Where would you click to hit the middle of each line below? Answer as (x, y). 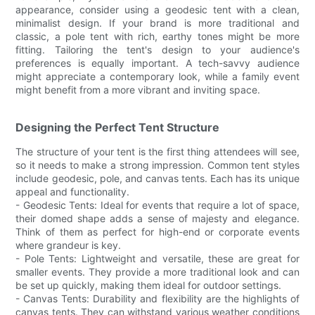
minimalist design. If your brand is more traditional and (157, 22)
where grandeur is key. (69, 245)
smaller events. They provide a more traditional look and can (157, 271)
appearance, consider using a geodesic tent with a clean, (157, 9)
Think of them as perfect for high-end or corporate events (157, 231)
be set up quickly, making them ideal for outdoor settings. (149, 285)
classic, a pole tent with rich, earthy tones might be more (157, 36)
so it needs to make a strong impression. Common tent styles (157, 165)
